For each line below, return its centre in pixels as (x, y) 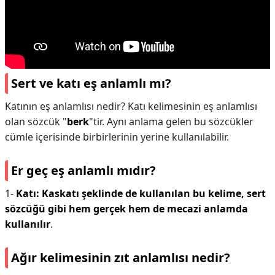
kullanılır (28, 224)
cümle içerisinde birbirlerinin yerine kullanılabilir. (117, 137)
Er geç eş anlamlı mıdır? (83, 170)
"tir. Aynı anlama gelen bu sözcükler (171, 122)
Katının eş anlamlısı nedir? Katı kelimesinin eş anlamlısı (131, 106)
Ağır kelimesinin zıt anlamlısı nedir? (121, 258)
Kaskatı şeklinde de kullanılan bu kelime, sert (154, 193)
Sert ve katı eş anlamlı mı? (91, 83)
